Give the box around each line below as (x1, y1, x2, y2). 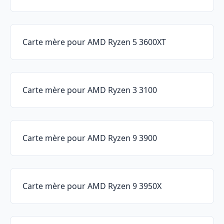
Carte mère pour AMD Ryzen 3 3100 (22, 84, 157, 96)
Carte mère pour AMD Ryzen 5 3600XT (22, 36, 166, 48)
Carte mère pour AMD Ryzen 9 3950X (22, 180, 161, 192)
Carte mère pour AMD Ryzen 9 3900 (22, 132, 157, 144)
